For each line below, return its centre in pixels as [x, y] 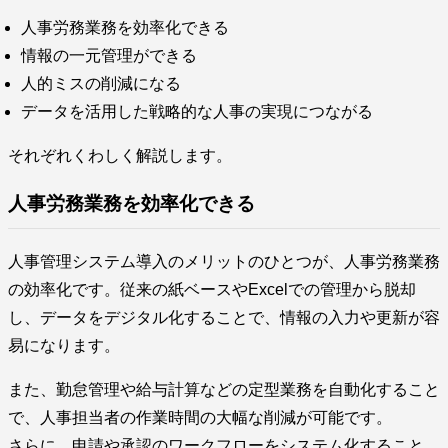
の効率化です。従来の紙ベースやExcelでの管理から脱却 [212, 289]
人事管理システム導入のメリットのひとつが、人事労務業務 [224, 261]
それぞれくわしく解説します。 [120, 155]
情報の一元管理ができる [109, 55]
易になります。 [64, 345]
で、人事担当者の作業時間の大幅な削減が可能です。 [200, 417]
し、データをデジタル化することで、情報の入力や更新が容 [224, 317]
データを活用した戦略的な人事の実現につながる [197, 111]
